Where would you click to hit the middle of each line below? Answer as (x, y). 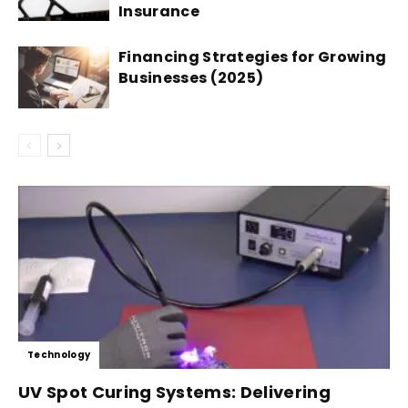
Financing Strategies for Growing (253, 56)
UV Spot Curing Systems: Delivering (174, 393)
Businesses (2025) (191, 77)
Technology (59, 355)
